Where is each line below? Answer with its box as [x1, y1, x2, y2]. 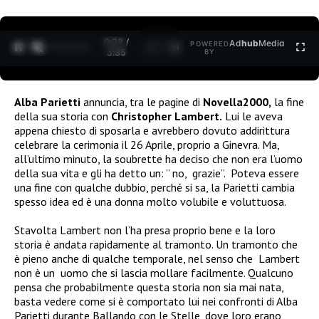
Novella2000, [203, 94, 271, 109]
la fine [271, 94, 304, 109]
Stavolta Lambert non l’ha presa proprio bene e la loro [14, 222, 276, 237]
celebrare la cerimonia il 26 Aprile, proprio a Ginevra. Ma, [14, 137, 279, 152]
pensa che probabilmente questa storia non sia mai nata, [14, 279, 283, 294]
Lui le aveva [222, 108, 283, 123]
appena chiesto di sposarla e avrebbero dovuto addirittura [14, 122, 290, 137]
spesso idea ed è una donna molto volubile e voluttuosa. [14, 194, 286, 209]
